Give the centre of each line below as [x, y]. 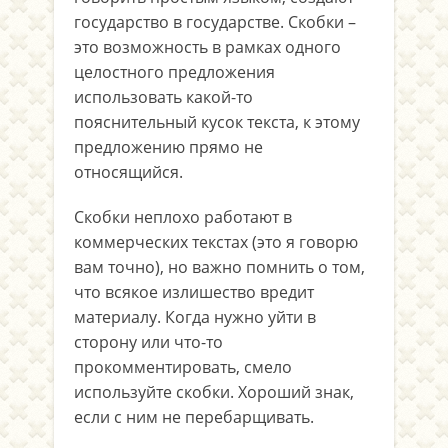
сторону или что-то [148, 342]
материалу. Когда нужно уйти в [195, 317]
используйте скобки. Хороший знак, [214, 392]
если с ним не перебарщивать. [194, 417]
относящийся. [128, 172]
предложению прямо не [168, 147]
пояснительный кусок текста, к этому [217, 122]
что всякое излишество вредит [194, 292]
